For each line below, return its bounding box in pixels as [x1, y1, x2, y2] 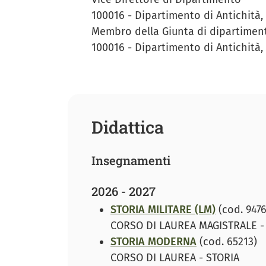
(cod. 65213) [197, 235, 257, 249]
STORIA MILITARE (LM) [110, 203, 216, 217]
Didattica [91, 116, 164, 139]
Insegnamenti [91, 153, 171, 169]
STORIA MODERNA [110, 235, 197, 249]
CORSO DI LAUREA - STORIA [110, 251, 239, 265]
